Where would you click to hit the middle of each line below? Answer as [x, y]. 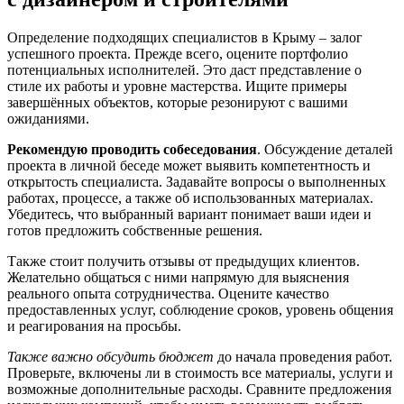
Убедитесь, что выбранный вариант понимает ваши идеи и [189, 215]
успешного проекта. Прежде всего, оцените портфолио [178, 54]
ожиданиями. [48, 119]
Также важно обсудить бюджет [110, 357]
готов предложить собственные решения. [135, 231]
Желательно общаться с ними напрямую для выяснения [178, 278]
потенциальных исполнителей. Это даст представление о [184, 70]
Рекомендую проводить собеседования [132, 150]
